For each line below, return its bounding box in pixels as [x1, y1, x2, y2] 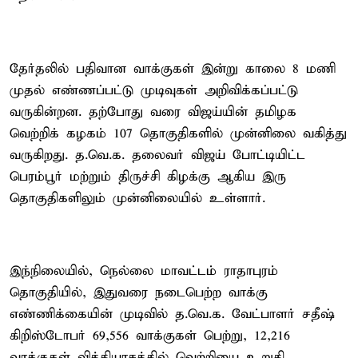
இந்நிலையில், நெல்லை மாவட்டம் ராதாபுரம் [10, 262, 278, 280]
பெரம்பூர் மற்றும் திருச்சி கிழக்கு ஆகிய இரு [10, 168, 286, 185]
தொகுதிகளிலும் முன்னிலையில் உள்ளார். [10, 189, 265, 207]
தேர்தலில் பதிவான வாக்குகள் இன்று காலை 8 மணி [10, 60, 336, 78]
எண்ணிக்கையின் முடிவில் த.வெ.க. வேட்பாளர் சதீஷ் [10, 305, 335, 323]
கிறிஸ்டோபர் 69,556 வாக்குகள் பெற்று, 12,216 [10, 327, 290, 344]
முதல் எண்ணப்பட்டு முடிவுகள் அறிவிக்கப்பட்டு [10, 82, 298, 99]
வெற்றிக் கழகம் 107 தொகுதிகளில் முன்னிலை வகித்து [10, 125, 347, 142]
